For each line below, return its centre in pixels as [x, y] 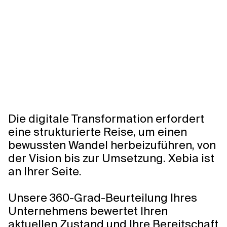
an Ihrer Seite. [45, 172]
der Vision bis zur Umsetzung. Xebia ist [111, 158]
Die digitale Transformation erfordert [106, 119]
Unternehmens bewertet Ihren [88, 211]
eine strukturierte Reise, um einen [98, 132]
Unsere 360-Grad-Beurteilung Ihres [103, 198]
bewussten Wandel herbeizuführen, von [112, 145]
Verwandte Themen [42, 26]
